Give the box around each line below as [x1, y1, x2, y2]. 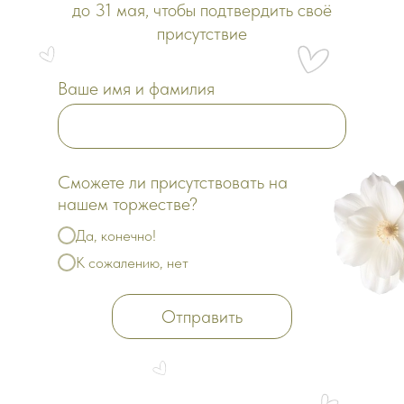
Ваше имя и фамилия [58, 78, 215, 99]
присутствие [157, 23, 247, 44]
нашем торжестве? [58, 193, 197, 215]
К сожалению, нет [76, 253, 188, 272]
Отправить [161, 306, 243, 328]
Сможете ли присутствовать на [58, 171, 288, 193]
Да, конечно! [76, 226, 156, 244]
